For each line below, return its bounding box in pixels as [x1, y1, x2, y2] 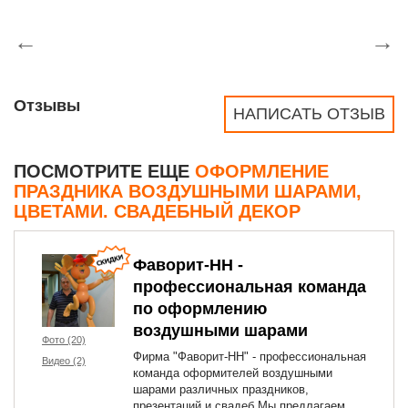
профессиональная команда [133, 278, 366, 296]
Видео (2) [42, 355, 86, 366]
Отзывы [14, 97, 80, 115]
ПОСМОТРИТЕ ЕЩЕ [14, 161, 195, 181]
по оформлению [133, 300, 267, 318]
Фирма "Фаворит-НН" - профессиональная [133, 350, 366, 363]
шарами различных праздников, [133, 382, 309, 396]
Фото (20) [42, 334, 86, 345]
